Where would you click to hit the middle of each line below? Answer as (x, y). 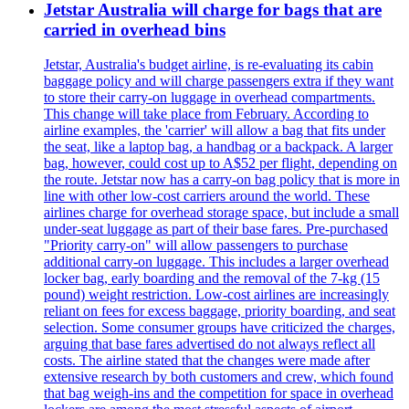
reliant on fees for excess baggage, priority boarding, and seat (220, 311)
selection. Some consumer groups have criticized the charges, (220, 328)
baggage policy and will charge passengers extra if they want (219, 81)
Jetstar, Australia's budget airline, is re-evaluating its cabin (209, 65)
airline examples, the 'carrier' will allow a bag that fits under (215, 131)
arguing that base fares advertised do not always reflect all (210, 344)
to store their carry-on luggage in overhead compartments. (210, 98)
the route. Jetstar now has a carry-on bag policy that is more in (222, 180)
